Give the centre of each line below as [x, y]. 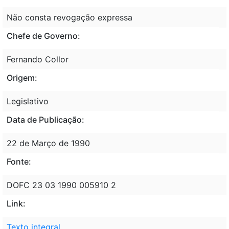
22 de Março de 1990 [48, 143]
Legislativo [28, 101]
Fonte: [19, 161]
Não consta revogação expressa [70, 17]
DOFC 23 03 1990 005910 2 [61, 185]
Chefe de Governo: [43, 36]
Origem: [22, 77]
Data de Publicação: [45, 119]
